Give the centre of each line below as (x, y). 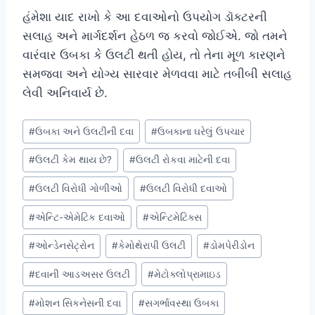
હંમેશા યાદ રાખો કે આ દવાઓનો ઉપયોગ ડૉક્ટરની (145, 17)
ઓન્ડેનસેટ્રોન (65, 246)
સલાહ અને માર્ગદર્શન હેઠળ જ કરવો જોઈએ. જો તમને (155, 36)
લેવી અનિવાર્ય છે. (65, 93)
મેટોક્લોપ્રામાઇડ (188, 274)
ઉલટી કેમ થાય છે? (74, 160)
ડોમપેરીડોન (232, 246)
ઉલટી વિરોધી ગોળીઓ (79, 188)
